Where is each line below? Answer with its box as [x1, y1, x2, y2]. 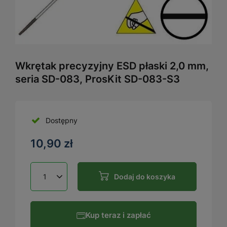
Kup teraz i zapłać [85, 210, 151, 220]
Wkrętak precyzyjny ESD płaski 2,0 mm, [15, 59, 209, 72]
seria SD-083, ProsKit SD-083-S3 [15, 72, 180, 85]
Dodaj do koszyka [114, 172, 175, 181]
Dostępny [46, 116, 78, 125]
